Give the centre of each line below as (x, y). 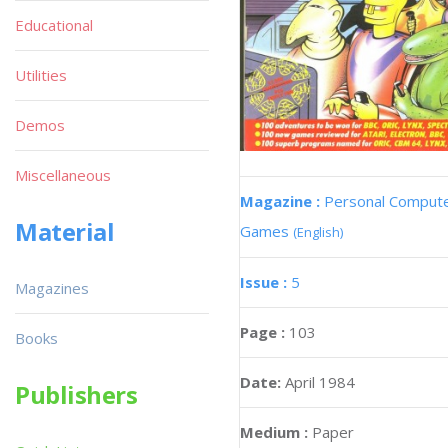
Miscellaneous (63, 175)
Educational (54, 25)
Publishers (76, 394)
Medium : (274, 431)
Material (65, 231)
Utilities (41, 75)
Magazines (52, 288)
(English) (318, 231)
